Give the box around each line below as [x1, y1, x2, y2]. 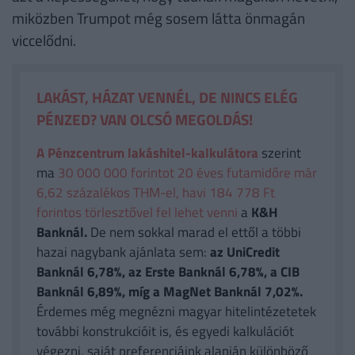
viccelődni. [12, 29, 76, 52]
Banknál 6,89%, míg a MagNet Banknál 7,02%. [36, 281, 303, 302]
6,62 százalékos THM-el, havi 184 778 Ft [36, 181, 275, 203]
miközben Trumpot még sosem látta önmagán [12, 6, 305, 30]
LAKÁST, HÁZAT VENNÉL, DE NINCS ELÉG [36, 85, 298, 109]
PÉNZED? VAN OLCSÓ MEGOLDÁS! [36, 107, 253, 131]
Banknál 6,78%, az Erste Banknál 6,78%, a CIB [36, 261, 300, 282]
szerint [258, 142, 301, 163]
